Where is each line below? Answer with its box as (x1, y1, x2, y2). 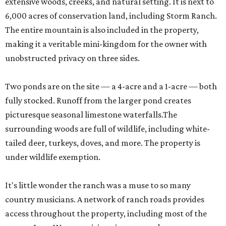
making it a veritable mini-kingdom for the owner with (5, 39, 207, 49)
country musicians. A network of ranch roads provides (5, 194, 204, 205)
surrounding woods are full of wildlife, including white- (5, 124, 210, 134)
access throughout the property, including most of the (5, 208, 207, 219)
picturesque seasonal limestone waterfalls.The (5, 109, 177, 120)
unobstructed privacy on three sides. (5, 53, 140, 64)
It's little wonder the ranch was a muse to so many (5, 180, 191, 191)
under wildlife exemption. (5, 152, 100, 162)
